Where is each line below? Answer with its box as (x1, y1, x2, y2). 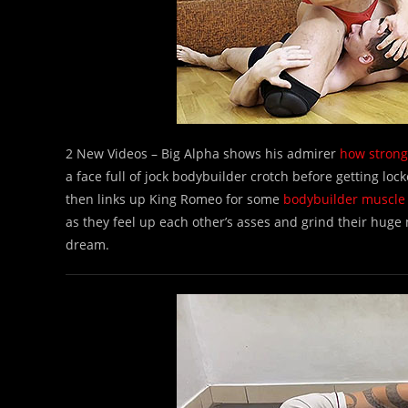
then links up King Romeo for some (66, 190, 283, 208)
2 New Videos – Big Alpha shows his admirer (66, 145, 340, 162)
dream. (66, 236, 109, 253)
